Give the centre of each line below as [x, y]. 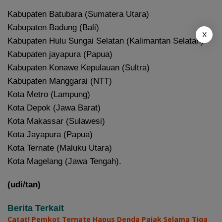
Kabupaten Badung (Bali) [53, 27]
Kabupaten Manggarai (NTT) [60, 81]
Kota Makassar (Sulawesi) [56, 121]
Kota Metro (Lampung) [49, 94]
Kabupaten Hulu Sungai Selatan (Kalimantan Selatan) [106, 41]
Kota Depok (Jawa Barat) [54, 108]
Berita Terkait [36, 208]
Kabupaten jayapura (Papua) [60, 54]
